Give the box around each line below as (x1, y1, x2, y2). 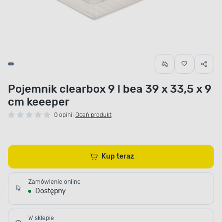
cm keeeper (8, 95, 69, 109)
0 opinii (54, 111, 74, 119)
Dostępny (35, 187, 66, 196)
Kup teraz (116, 152, 134, 161)
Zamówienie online (28, 178, 81, 186)
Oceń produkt (75, 111, 111, 119)
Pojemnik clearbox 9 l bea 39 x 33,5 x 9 (8, 82, 212, 96)
